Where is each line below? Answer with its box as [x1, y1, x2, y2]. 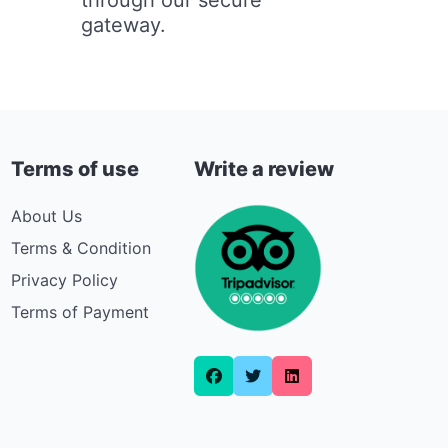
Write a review [193, 156, 334, 181]
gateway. [81, 12, 167, 37]
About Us [11, 205, 82, 226]
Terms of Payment [11, 301, 149, 322]
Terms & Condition [11, 237, 151, 258]
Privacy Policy [11, 269, 118, 290]
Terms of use [11, 156, 139, 181]
